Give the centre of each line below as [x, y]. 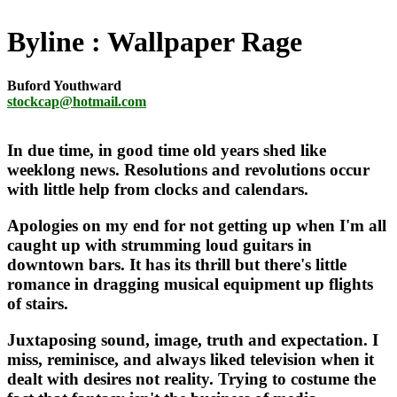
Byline [49, 42]
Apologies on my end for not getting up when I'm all [197, 226]
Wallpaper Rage [202, 42]
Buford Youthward [64, 85]
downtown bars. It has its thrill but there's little [177, 265]
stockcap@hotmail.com [77, 101]
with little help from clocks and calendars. [158, 190]
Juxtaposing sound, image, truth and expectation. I [193, 340]
